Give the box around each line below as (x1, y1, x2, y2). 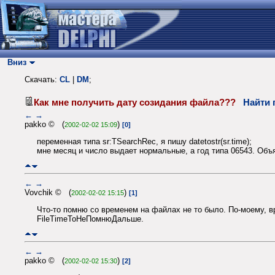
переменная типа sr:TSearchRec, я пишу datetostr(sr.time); (37, 137, 252, 147)
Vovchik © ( (25, 187, 71, 197)
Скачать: (25, 75, 60, 85)
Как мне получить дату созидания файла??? (34, 97, 243, 107)
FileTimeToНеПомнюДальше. (37, 214, 144, 224)
